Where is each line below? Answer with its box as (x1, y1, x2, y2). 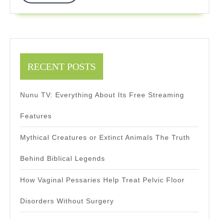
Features (20, 112, 52, 120)
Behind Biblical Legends (20, 154, 105, 163)
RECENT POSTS (27, 61, 96, 72)
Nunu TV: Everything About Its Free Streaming (20, 91, 184, 99)
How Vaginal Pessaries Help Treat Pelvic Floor (20, 176, 185, 184)
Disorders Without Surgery (20, 197, 114, 205)
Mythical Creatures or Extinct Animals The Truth (20, 133, 190, 142)
